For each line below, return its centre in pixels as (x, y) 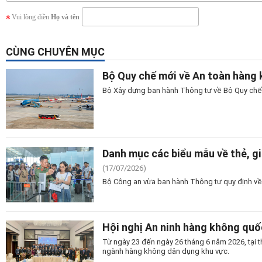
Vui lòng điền (31, 17)
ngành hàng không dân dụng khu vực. (166, 251)
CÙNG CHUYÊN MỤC (55, 52)
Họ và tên (65, 17)
